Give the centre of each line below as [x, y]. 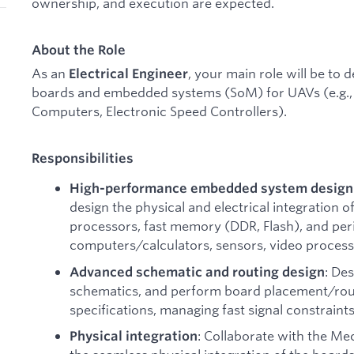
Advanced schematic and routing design [197, 271]
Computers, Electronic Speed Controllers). [159, 111]
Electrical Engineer [128, 74]
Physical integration [134, 336]
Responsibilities [83, 158]
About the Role [79, 50]
